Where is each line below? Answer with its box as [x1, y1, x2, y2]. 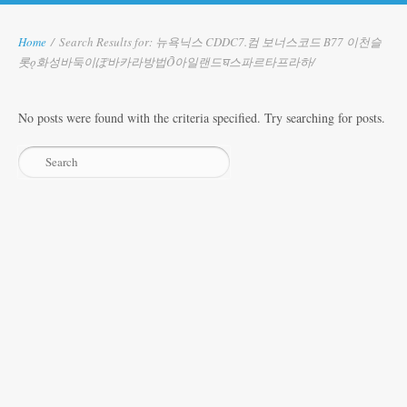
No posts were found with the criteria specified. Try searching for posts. [18, 108, 385, 126]
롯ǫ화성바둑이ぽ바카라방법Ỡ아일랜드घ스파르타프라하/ [18, 53, 315, 70]
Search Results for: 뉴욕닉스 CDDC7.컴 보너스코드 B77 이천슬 [59, 33, 382, 50]
